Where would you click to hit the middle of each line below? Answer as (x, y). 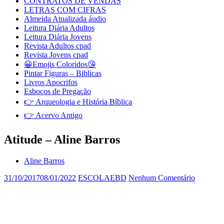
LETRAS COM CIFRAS (65, 10)
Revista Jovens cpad (56, 55)
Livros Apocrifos (51, 82)
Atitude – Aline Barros (62, 139)
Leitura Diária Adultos (59, 28)
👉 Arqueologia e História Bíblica (78, 102)
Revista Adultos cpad (57, 46)
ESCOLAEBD (102, 177)
